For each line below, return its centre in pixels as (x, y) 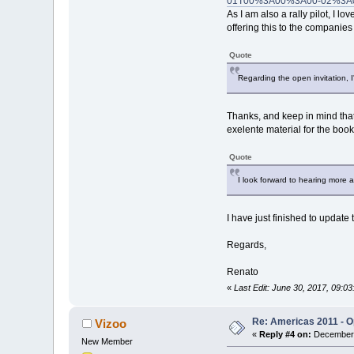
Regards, (246, 245)
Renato (242, 271)
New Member (107, 341)
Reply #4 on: (286, 334)
